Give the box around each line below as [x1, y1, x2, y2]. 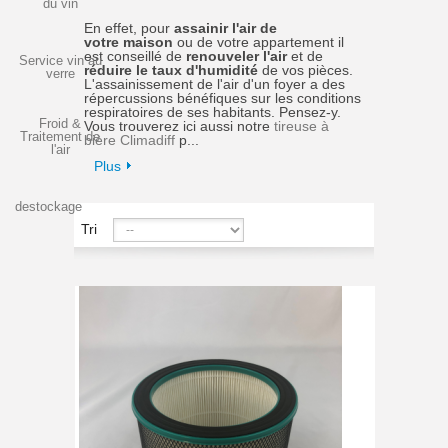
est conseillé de [84, 48, 182, 64]
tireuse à [274, 118, 329, 134]
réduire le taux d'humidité [84, 62, 258, 78]
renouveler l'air [182, 48, 287, 64]
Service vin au [18, 53, 102, 68]
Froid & [39, 116, 81, 131]
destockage [15, 199, 82, 214]
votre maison [84, 34, 173, 50]
